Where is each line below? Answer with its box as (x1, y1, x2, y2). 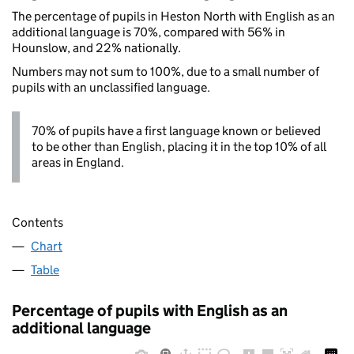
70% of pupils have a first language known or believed (32, 122, 321, 138)
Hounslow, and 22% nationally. (12, 40, 181, 55)
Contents (12, 215, 63, 231)
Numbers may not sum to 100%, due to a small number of (12, 63, 319, 79)
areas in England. (32, 154, 124, 170)
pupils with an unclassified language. (12, 79, 210, 95)
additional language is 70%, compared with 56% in (12, 24, 285, 40)
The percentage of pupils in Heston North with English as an (12, 8, 335, 24)
